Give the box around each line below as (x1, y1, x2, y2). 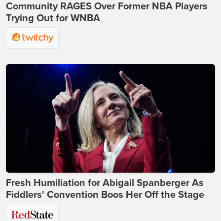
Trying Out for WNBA (6, 12, 100, 25)
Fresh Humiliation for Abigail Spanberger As (6, 177, 204, 189)
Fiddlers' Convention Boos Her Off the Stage (6, 189, 204, 201)
